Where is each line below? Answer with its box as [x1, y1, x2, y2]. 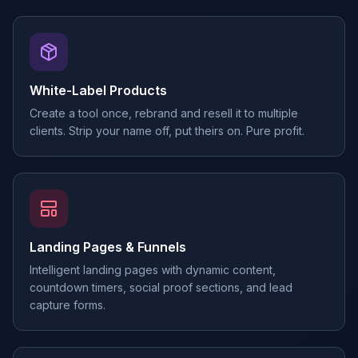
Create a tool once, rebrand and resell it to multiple [30, 106, 298, 120]
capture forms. [30, 298, 105, 312]
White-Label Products [30, 82, 167, 98]
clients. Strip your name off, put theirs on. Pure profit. [30, 124, 304, 137]
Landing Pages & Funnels [30, 239, 186, 255]
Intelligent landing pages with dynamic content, [30, 263, 276, 276]
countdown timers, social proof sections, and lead [30, 280, 292, 294]
